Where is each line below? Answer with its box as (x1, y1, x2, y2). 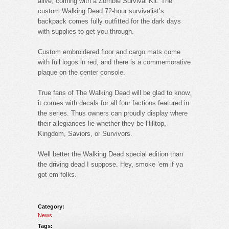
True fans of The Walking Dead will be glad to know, (38, 88, 191, 97)
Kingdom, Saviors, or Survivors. (38, 129, 132, 138)
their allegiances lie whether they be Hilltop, (38, 119, 166, 127)
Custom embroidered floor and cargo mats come (38, 48, 180, 56)
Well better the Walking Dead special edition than (38, 150, 183, 158)
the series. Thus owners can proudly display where (38, 109, 188, 117)
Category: (38, 203, 64, 210)
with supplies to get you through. (38, 27, 134, 35)
